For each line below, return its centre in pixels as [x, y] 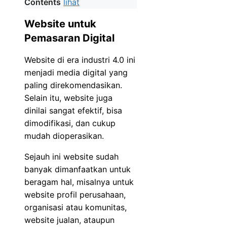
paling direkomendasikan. [73, 85]
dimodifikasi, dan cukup [70, 123]
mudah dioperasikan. [64, 136]
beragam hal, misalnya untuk [79, 182]
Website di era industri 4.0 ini [80, 60]
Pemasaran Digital [69, 38]
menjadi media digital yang [76, 72]
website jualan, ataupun [69, 220]
